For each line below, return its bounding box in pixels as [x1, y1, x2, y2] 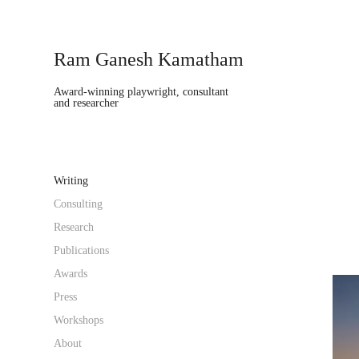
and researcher [54, 97, 119, 109]
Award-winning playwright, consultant [54, 86, 229, 98]
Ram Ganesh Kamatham [54, 49, 244, 70]
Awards [54, 268, 88, 280]
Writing [54, 175, 89, 187]
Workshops [54, 314, 104, 326]
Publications [54, 244, 110, 256]
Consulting [54, 198, 103, 210]
